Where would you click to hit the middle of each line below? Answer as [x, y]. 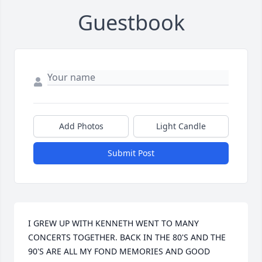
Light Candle [181, 126]
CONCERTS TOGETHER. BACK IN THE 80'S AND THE [127, 237]
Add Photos [81, 126]
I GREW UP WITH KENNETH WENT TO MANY [113, 223]
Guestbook [131, 23]
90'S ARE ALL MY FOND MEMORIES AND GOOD [119, 251]
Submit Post [131, 153]
